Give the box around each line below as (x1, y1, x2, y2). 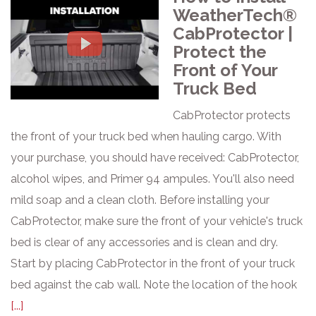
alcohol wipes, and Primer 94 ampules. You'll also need (11, 172, 294, 186)
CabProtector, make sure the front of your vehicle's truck (11, 214, 303, 228)
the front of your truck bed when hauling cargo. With (11, 130, 281, 143)
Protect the (173, 42, 267, 62)
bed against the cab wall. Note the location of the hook (11, 278, 297, 291)
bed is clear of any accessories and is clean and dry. (11, 236, 278, 249)
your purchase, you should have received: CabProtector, (11, 151, 299, 164)
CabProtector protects (173, 109, 291, 122)
